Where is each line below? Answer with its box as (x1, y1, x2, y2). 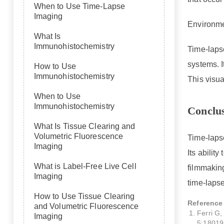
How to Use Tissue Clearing (33, 192, 135, 200)
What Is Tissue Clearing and (33, 122, 135, 130)
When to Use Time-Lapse (33, 2, 125, 10)
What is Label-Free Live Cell (33, 162, 136, 170)
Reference (187, 198, 223, 207)
